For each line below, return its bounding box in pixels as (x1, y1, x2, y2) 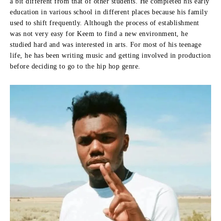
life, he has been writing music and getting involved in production (10, 51, 211, 59)
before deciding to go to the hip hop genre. (10, 62, 141, 70)
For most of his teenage (130, 40, 201, 48)
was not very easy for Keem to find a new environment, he (10, 30, 188, 37)
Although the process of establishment (84, 19, 199, 27)
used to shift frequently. (10, 19, 82, 27)
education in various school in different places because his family (10, 8, 208, 16)
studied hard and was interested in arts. (10, 40, 128, 48)
